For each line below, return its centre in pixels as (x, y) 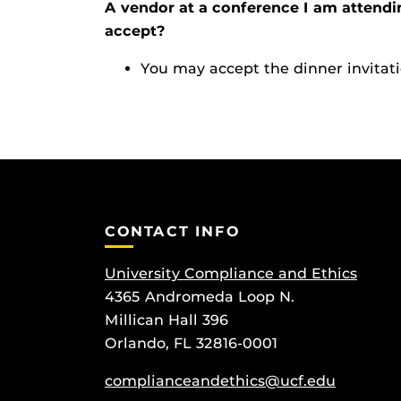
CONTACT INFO (173, 231)
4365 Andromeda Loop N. (200, 297)
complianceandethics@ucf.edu (220, 381)
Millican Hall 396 (166, 320)
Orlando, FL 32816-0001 (191, 344)
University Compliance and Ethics (231, 274)
